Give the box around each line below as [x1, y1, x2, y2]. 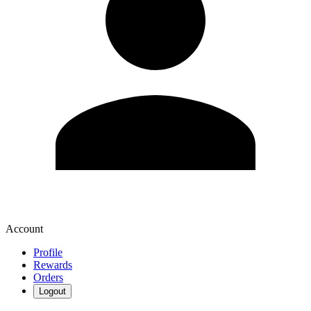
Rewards [33, 259, 72, 271]
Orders [33, 271, 63, 284]
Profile [33, 246, 62, 259]
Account [6, 223, 43, 235]
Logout [39, 286, 66, 297]
